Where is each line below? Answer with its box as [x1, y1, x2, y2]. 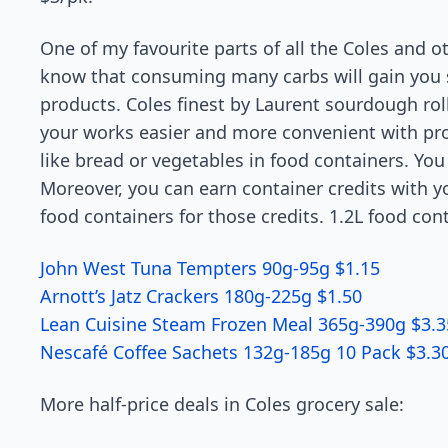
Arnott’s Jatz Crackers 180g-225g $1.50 [40, 284, 362, 308]
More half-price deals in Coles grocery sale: [40, 392, 404, 416]
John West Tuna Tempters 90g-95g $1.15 [40, 256, 380, 280]
